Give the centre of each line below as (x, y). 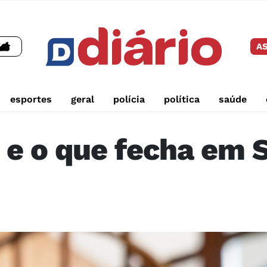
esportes (31, 100)
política (181, 100)
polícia (129, 100)
